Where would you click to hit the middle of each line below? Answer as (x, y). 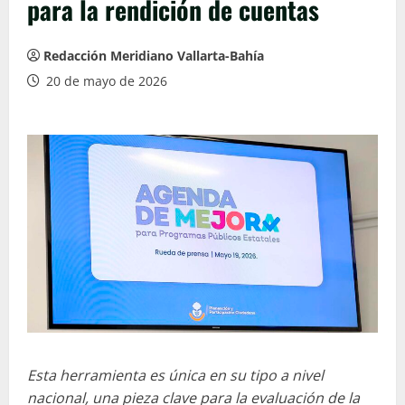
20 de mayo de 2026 (105, 81)
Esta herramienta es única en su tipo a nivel (175, 375)
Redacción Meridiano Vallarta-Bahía (154, 56)
